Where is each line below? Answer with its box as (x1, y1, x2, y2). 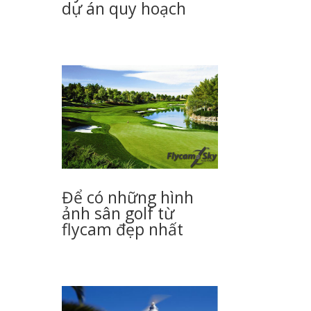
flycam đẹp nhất (62, 218, 184, 241)
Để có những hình (62, 186, 194, 209)
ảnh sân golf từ (62, 202, 175, 225)
